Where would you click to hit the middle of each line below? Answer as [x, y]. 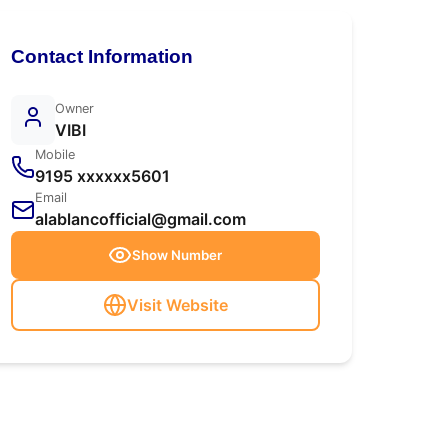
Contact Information [101, 56]
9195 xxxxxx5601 [102, 176]
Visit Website [177, 305]
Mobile [54, 154]
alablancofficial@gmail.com [140, 219]
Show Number [177, 255]
